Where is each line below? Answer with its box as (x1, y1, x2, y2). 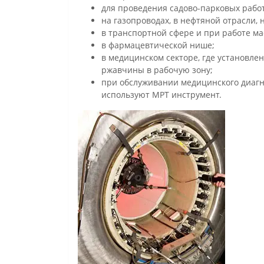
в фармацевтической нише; (101, 39, 214, 51)
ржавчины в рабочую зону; (101, 64, 213, 76)
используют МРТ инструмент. (101, 89, 222, 101)
